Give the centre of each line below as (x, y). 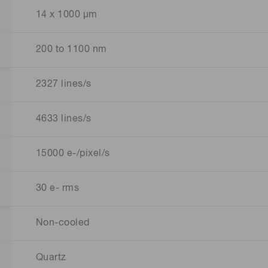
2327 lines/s (64, 85)
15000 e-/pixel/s (73, 154)
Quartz (51, 258)
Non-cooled (63, 223)
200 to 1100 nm (71, 50)
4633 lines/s (64, 119)
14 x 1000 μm (67, 15)
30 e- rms (58, 189)
